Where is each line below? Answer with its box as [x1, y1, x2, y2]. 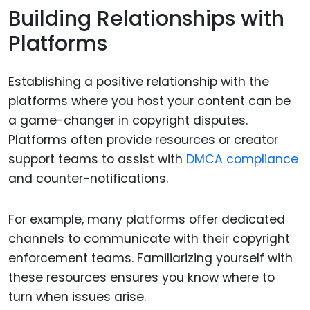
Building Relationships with [8, 4, 284, 34]
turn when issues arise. [8, 288, 146, 305]
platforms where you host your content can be [8, 92, 291, 109]
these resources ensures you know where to [8, 268, 275, 286]
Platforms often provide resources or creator [8, 131, 278, 148]
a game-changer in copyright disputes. [8, 111, 248, 129]
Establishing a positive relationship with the [8, 73, 269, 90]
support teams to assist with [8, 150, 186, 167]
